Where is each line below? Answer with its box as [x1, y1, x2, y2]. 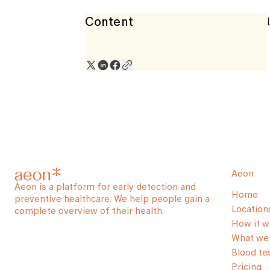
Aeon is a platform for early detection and [14, 180, 196, 193]
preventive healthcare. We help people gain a [14, 192, 210, 206]
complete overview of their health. [14, 204, 164, 218]
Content [85, 13, 133, 31]
